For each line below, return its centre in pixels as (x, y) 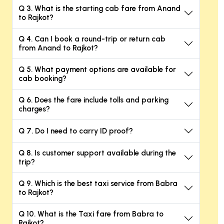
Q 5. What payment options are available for (97, 69)
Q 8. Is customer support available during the (97, 153)
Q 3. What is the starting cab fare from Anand (99, 8)
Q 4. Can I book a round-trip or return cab (92, 39)
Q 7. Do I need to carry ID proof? (76, 131)
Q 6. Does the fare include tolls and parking (93, 100)
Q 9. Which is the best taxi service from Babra (98, 183)
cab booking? (42, 78)
